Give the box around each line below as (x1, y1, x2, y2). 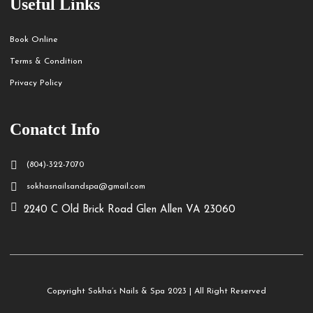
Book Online (10, 36, 58, 44)
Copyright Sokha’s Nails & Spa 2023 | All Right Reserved (47, 287, 266, 296)
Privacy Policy (10, 79, 62, 87)
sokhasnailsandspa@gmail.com (27, 182, 145, 191)
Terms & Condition (10, 57, 82, 66)
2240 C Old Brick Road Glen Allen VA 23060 (24, 205, 235, 215)
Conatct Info (10, 120, 100, 138)
